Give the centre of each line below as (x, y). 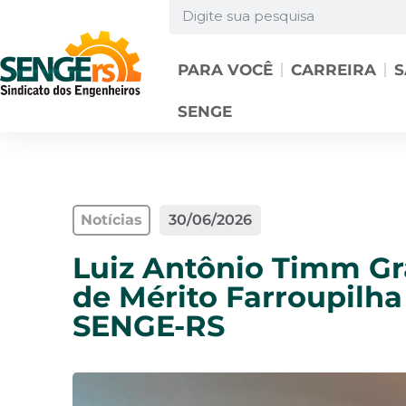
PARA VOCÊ (225, 70)
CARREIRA (333, 70)
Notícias (111, 220)
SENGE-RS (149, 326)
